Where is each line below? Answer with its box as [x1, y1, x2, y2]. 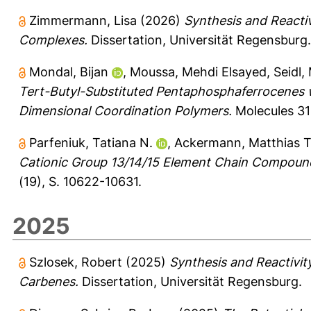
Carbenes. [19, 274, 78, 289]
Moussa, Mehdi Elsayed [130, 64, 267, 79]
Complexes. [19, 32, 87, 47]
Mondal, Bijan [29, 64, 108, 79]
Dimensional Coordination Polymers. [19, 103, 232, 118]
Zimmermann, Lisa [29, 12, 137, 28]
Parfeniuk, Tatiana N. [29, 135, 153, 150]
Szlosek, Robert [29, 254, 122, 269]
